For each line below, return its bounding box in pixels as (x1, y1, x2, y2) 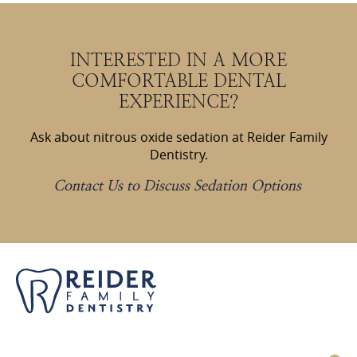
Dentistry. (149, 146, 208, 164)
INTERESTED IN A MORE (70, 49, 287, 72)
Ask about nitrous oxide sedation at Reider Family (29, 128, 328, 147)
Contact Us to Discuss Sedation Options (53, 176, 302, 194)
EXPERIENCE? (118, 91, 239, 113)
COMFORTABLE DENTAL (71, 70, 286, 92)
